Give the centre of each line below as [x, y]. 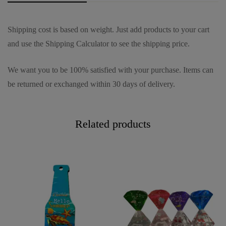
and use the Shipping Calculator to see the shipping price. [99, 43]
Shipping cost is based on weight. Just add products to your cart [108, 29]
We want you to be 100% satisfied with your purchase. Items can [110, 70]
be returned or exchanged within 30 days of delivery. [91, 84]
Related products [113, 124]
